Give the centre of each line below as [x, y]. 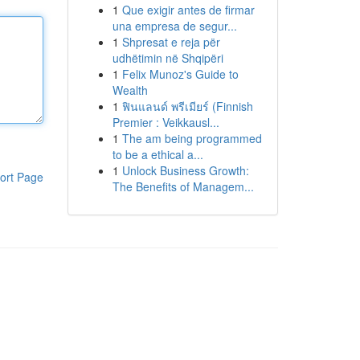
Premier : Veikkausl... [166, 122]
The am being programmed [192, 138]
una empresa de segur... [174, 26]
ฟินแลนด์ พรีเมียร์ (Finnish [187, 106]
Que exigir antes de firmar [188, 10]
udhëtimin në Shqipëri [168, 58]
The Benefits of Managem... [183, 186]
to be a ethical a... [157, 154]
